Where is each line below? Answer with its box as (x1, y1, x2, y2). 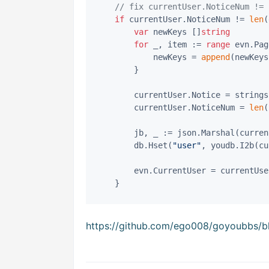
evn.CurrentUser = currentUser (95, 166, 134, 175)
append (201, 52, 230, 62)
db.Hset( (134, 141, 172, 150)
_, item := (148, 40, 206, 49)
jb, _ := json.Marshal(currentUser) (95, 128, 134, 138)
